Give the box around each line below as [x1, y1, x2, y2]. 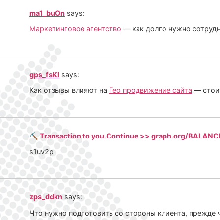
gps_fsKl [29, 70, 59, 79]
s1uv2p [29, 147, 54, 156]
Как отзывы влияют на [29, 86, 109, 95]
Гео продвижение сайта [109, 86, 192, 95]
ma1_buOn [29, 9, 65, 17]
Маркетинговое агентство [29, 25, 121, 33]
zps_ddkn [29, 192, 62, 201]
